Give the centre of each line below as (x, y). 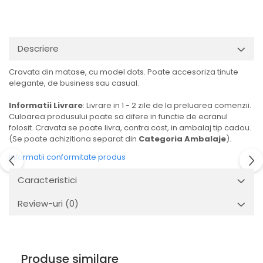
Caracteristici (47, 180)
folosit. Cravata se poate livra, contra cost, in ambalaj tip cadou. (130, 128)
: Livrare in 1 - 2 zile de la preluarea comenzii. (167, 106)
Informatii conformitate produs (67, 157)
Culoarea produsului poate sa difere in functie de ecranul (118, 117)
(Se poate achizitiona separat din (74, 139)
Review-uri (41, 204)
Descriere (38, 49)
